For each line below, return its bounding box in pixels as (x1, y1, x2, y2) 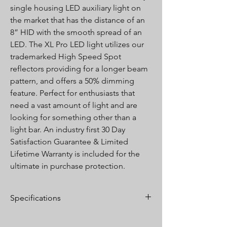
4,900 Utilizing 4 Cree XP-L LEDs (37, 212, 140, 222)
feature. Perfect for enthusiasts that (10, 88, 135, 98)
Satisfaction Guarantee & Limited (10, 137, 128, 147)
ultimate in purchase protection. (10, 161, 125, 171)
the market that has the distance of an (10, 15, 145, 25)
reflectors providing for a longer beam (10, 64, 148, 74)
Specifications (10, 193, 61, 203)
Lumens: (10, 212, 37, 222)
